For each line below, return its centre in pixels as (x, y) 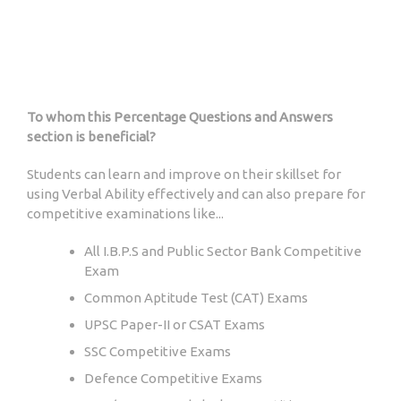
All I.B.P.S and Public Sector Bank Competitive (223, 252)
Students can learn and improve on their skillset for (184, 175)
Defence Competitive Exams (173, 379)
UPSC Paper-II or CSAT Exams (175, 325)
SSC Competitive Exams (158, 352)
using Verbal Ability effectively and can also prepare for (196, 194)
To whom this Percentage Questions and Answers (180, 117)
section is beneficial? (91, 137)
